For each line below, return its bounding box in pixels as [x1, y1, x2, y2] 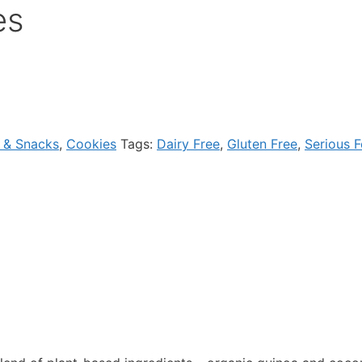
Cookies [66, 136, 116, 153]
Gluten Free [227, 136, 297, 153]
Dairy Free [157, 136, 220, 153]
